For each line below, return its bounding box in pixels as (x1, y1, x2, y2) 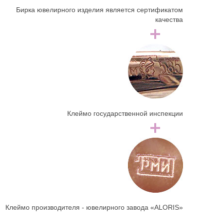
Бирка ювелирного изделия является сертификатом (16, 6, 183, 14)
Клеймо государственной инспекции (67, 109, 183, 118)
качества (155, 16, 183, 24)
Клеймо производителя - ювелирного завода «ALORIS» (5, 203, 183, 212)
